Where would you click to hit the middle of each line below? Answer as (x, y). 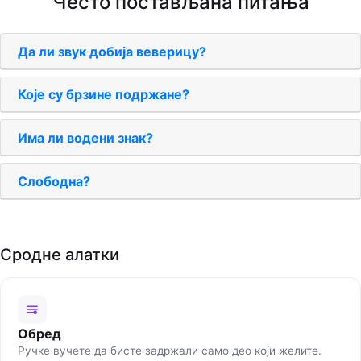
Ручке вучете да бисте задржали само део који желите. (169, 350)
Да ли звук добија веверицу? (112, 51)
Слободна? (54, 181)
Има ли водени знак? (85, 138)
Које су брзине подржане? (104, 95)
